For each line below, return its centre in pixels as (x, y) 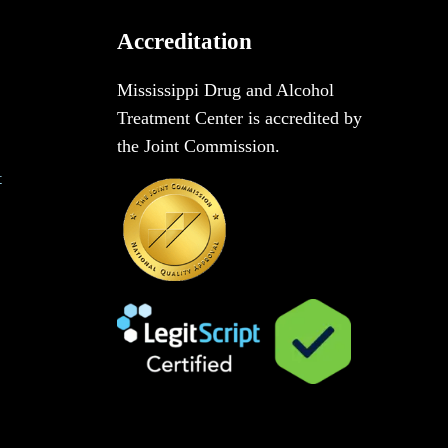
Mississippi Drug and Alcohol (225, 90)
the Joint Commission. (198, 146)
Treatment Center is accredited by (239, 118)
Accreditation (184, 42)
